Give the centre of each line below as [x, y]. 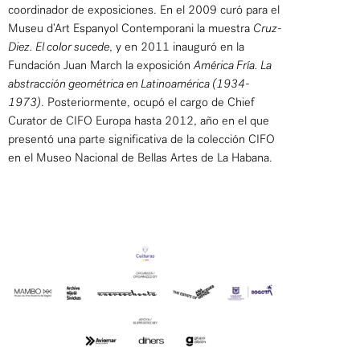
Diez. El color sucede [59, 47]
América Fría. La [233, 65]
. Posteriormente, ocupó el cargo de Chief [148, 102]
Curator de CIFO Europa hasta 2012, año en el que [139, 121]
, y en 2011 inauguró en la [177, 47]
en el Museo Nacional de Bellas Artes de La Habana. [140, 158]
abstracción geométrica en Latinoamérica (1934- [129, 84]
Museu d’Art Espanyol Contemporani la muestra [131, 29]
